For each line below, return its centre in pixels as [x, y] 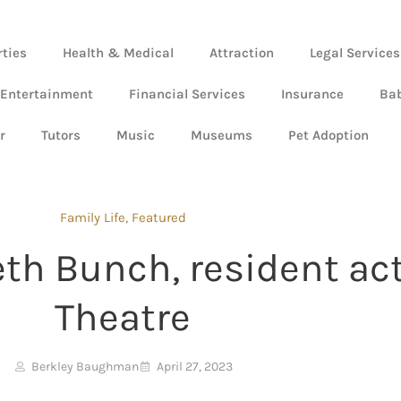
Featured [158, 218]
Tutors [61, 136]
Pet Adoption [328, 136]
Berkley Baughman [85, 367]
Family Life [92, 218]
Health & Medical [118, 53]
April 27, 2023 [194, 367]
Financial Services [187, 94]
